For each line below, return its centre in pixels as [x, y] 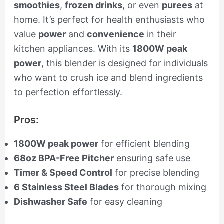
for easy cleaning [125, 202]
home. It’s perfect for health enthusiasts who [109, 19]
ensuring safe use [152, 158]
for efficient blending [144, 144]
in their [160, 34]
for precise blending [156, 173]
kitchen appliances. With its [73, 48]
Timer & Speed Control [63, 173]
